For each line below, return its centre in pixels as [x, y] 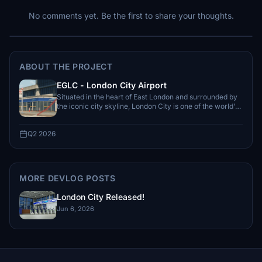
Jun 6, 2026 [75, 209]
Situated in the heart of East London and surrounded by [147, 97]
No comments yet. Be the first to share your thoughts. [131, 15]
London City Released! [101, 197]
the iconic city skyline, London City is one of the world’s [147, 106]
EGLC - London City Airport [112, 85]
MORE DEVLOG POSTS [68, 178]
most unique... [80, 116]
